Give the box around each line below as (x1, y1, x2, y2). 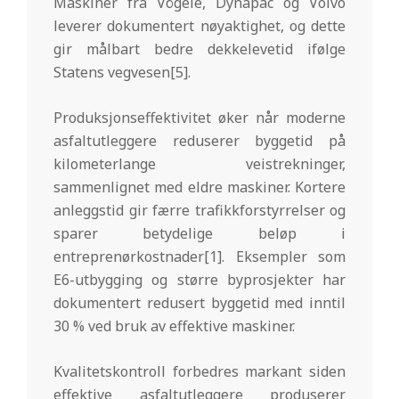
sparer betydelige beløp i (53, 223, 346, 243)
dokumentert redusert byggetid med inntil (53, 292, 346, 313)
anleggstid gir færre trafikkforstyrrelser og (53, 199, 346, 220)
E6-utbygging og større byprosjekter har (53, 269, 346, 289)
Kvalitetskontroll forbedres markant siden (53, 361, 346, 381)
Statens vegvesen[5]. (53, 61, 191, 82)
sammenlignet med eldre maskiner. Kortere (53, 176, 346, 197)
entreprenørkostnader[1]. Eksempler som (53, 246, 346, 266)
